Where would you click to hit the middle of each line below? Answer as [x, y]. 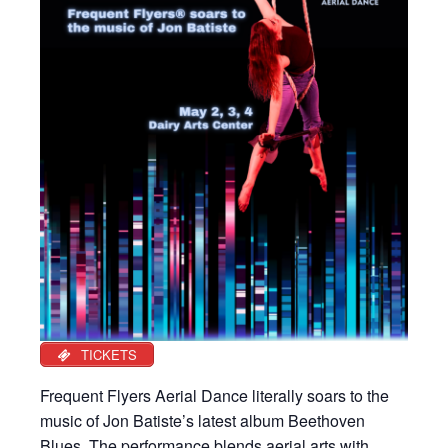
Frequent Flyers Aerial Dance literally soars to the [214, 396]
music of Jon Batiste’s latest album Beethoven [202, 421]
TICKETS [106, 354]
